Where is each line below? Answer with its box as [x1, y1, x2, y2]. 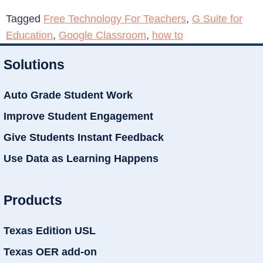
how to [152, 29, 183, 42]
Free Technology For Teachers [43, 13, 186, 25]
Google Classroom [59, 29, 146, 42]
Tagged [6, 13, 43, 25]
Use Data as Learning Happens [4, 153, 159, 165]
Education [6, 29, 53, 42]
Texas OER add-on [4, 245, 97, 258]
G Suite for [192, 13, 242, 25]
